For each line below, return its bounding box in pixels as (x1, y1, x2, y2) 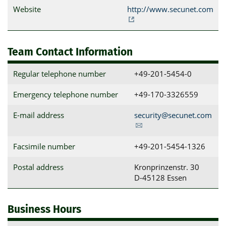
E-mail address (13, 109, 64, 120)
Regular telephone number (13, 68, 106, 79)
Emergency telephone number (13, 89, 118, 99)
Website (13, 4, 41, 14)
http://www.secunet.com (127, 4, 213, 14)
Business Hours (8, 203, 81, 216)
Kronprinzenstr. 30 (134, 161, 199, 172)
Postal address (13, 161, 64, 172)
